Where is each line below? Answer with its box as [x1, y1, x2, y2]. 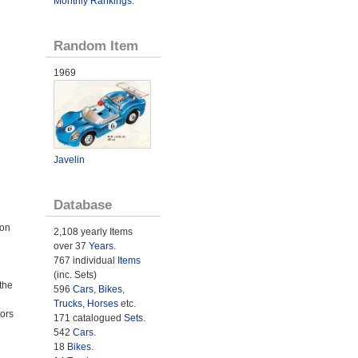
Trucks [53, 297, 82, 309]
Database [53, 196, 112, 213]
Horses [86, 297, 118, 309]
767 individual [53, 254, 117, 266]
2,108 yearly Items [53, 225, 133, 237]
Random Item [53, 38, 138, 54]
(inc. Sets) [53, 268, 97, 280]
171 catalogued [53, 312, 124, 324]
